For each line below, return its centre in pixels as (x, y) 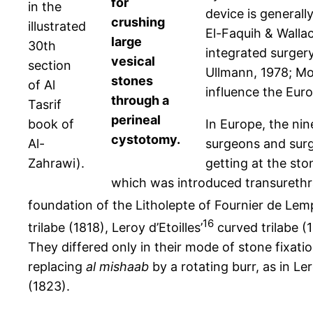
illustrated (57, 27)
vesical (133, 61)
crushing (138, 22)
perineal (136, 120)
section (50, 66)
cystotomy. (146, 140)
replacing (57, 267)
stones (132, 81)
